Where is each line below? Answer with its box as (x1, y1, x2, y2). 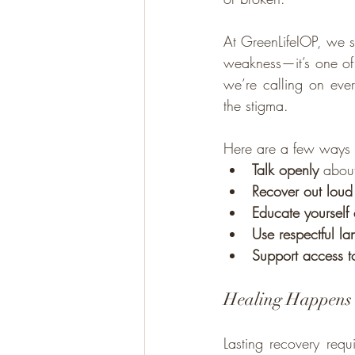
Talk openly (252, 160, 319, 179)
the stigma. (223, 96, 288, 115)
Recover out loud (252, 181, 353, 200)
